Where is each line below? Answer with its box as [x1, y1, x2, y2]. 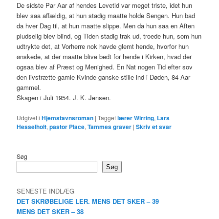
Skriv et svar [136, 122, 172, 131]
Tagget [98, 113, 116, 122]
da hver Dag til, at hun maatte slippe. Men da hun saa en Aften [17, 21, 195, 31]
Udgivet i [17, 113, 41, 122]
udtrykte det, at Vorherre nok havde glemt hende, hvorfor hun [17, 42, 189, 51]
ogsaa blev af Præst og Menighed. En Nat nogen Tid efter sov [17, 62, 193, 72]
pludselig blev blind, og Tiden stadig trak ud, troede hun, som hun [17, 31, 202, 41]
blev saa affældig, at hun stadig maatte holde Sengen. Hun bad [17, 11, 196, 21]
